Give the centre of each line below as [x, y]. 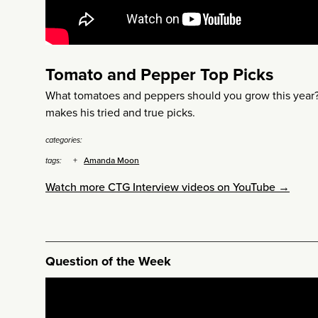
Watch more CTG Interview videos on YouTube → [168, 187]
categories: [64, 139]
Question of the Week [108, 261]
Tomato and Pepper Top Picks [159, 74]
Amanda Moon [112, 160]
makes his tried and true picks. [120, 112]
